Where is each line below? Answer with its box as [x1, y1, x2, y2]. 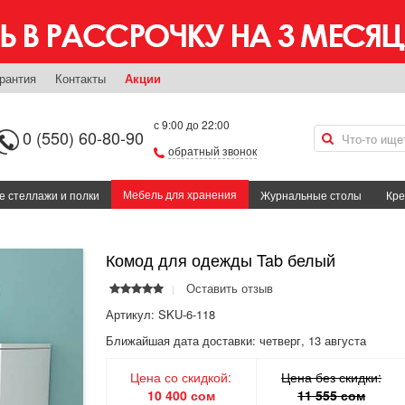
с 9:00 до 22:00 [154, 117, 230, 132]
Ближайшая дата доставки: [106, 332, 256, 350]
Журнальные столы [260, 187, 362, 203]
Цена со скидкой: [130, 368, 232, 387]
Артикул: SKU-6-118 [106, 306, 215, 324]
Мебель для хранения [123, 186, 237, 202]
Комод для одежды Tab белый [106, 248, 335, 272]
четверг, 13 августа [256, 332, 366, 350]
